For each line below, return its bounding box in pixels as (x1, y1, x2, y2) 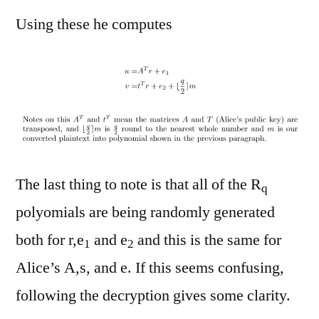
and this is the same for (134, 230, 281, 251)
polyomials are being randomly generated (16, 202, 275, 223)
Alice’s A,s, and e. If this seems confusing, (16, 258, 284, 278)
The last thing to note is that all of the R (16, 174, 261, 195)
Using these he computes (16, 14, 172, 34)
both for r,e (16, 230, 84, 251)
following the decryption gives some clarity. (16, 286, 291, 306)
